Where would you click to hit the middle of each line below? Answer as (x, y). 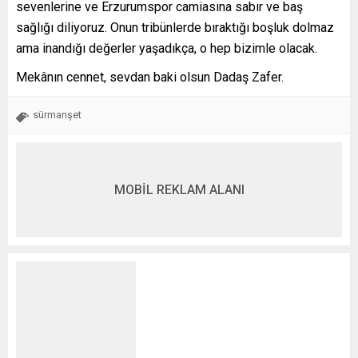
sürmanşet (57, 114)
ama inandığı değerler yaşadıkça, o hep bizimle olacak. (167, 48)
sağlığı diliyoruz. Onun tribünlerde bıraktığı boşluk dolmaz (175, 27)
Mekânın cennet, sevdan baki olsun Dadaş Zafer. (150, 77)
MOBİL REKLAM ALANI (179, 189)
